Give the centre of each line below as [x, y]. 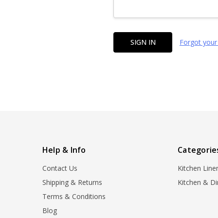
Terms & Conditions [74, 197]
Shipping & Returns [72, 182]
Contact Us [60, 168]
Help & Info [64, 150]
